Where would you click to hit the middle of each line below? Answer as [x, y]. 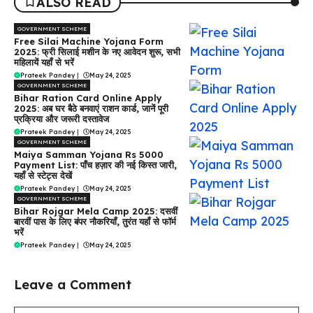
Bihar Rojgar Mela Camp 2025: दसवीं [96, 211]
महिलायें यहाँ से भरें [45, 62]
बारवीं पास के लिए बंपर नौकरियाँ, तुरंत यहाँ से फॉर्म [95, 221]
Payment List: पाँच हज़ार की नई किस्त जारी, [95, 165]
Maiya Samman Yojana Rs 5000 [89, 154]
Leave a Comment [73, 284]
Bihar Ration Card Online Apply [88, 97]
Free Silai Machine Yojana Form [89, 41]
